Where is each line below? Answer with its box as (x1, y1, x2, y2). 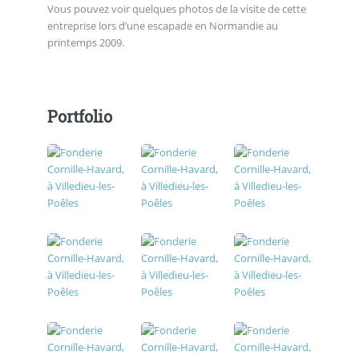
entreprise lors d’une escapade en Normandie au (46, 18, 278, 33)
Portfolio (46, 106, 112, 127)
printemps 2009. (46, 34, 124, 50)
